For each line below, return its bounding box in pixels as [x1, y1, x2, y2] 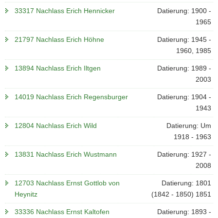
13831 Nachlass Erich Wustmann [15, 150, 117, 158]
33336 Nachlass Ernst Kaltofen [15, 208, 109, 216]
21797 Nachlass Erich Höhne [15, 36, 104, 43]
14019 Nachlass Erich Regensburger [15, 93, 128, 101]
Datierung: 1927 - [157, 150, 211, 158]
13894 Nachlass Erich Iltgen [15, 64, 101, 72]
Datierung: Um [166, 122, 211, 129]
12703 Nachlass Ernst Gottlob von [15, 179, 120, 187]
